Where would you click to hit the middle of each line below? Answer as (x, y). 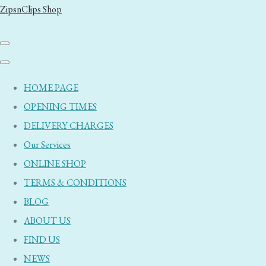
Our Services (47, 145)
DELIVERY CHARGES (69, 126)
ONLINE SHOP (55, 164)
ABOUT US (47, 221)
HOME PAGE (51, 88)
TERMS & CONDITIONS (75, 183)
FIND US (42, 240)
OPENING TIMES (60, 107)
